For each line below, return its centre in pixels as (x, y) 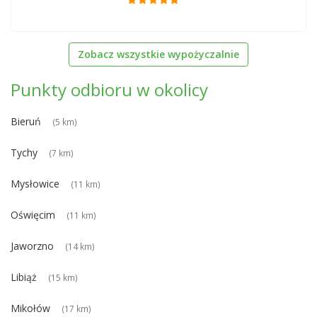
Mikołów (30, 308)
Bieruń (26, 121)
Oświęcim (33, 214)
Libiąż (24, 277)
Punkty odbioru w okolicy (109, 89)
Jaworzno (32, 246)
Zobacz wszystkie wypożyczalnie (158, 54)
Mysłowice (35, 183)
